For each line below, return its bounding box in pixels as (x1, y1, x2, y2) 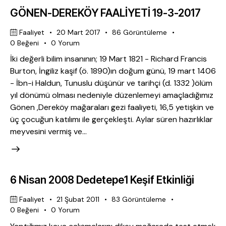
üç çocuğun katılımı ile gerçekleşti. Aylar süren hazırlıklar (10, 114, 213, 125)
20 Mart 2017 (56, 27, 100, 37)
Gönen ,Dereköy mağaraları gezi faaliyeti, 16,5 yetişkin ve (10, 102, 214, 113)
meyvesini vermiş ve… (10, 126, 87, 137)
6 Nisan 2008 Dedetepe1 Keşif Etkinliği (10, 174, 194, 187)
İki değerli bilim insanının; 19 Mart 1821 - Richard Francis (10, 53, 207, 65)
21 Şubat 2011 (56, 195, 100, 204)
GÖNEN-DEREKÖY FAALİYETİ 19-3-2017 (10, 6, 201, 19)
